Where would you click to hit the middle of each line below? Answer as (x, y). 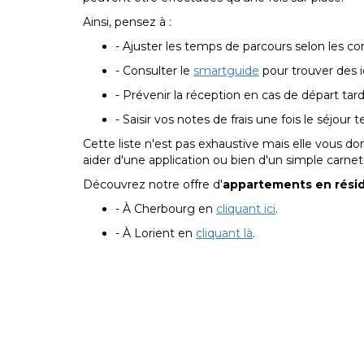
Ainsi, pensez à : (127, 22)
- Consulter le (154, 70)
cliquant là (224, 233)
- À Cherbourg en (166, 208)
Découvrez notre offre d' (153, 184)
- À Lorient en (156, 233)
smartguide (226, 70)
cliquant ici (246, 208)
